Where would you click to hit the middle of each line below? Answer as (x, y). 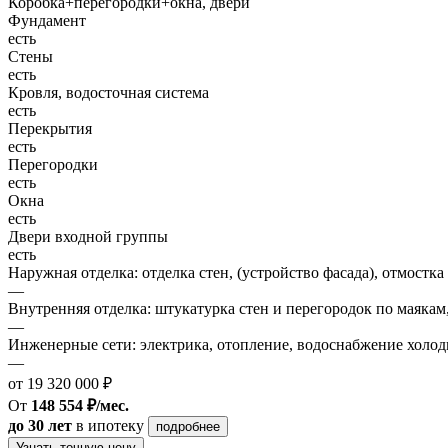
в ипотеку (110, 425)
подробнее (188, 426)
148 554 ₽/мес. (80, 405)
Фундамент (47, 20)
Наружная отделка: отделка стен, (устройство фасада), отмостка (226, 272)
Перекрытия (50, 128)
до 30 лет (40, 425)
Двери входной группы (88, 236)
